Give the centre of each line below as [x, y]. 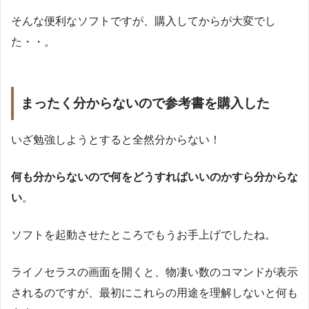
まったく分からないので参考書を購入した [145, 103]
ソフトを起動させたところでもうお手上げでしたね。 [143, 235]
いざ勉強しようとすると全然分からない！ [116, 139]
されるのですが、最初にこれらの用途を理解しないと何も [154, 292]
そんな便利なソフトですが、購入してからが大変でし [143, 21]
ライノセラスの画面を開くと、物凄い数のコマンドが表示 [154, 272]
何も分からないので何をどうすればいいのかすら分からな [154, 177]
